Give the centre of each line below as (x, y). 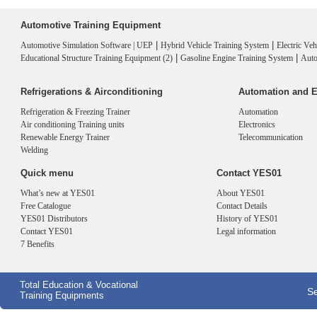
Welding (34, 150)
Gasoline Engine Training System (237, 58)
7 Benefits (38, 244)
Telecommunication (271, 137)
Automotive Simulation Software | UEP (87, 45)
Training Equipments (62, 295)
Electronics (257, 125)
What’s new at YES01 (58, 193)
